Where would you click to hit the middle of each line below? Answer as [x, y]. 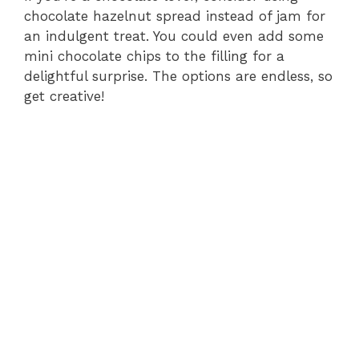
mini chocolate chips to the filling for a [154, 56]
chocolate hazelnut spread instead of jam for [175, 16]
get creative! [64, 97]
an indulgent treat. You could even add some [174, 36]
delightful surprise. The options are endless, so [178, 77]
